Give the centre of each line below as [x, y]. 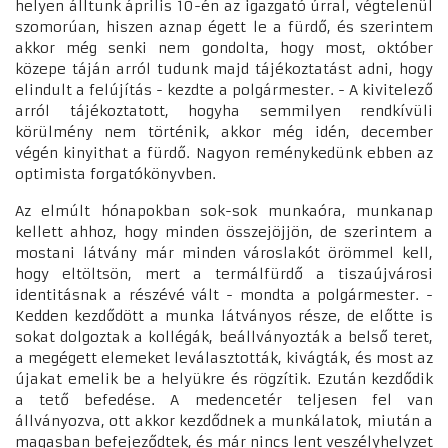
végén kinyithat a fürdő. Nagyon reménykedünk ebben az [224, 152]
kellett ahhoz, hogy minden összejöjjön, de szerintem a [224, 231]
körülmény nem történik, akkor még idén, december [224, 131]
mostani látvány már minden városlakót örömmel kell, [224, 252]
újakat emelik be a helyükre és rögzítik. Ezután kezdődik [224, 378]
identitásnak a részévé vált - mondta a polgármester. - [224, 294]
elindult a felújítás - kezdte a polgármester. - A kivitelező [224, 89]
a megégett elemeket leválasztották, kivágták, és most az [224, 357]
